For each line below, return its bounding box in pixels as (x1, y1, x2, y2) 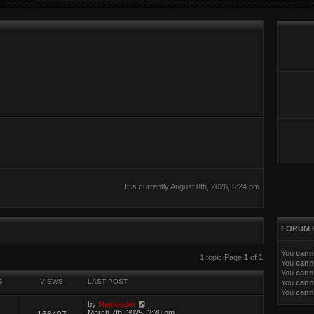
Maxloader (98, 300, 137, 309)
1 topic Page (199, 252, 244, 261)
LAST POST (88, 278, 128, 286)
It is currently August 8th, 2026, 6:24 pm (124, 182, 259, 191)
